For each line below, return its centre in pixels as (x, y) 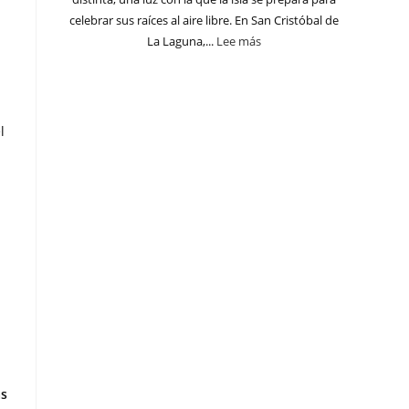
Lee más (238, 42)
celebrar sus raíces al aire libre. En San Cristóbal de (204, 21)
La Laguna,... (181, 42)
